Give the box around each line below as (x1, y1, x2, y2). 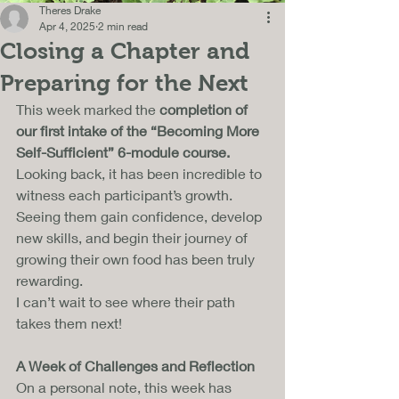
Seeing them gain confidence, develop (16, 207, 265, 224)
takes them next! (16, 313, 122, 331)
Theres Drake (39, 3, 101, 17)
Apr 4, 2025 (39, 19, 95, 33)
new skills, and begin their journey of (16, 228, 251, 246)
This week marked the (16, 100, 159, 118)
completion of (159, 100, 251, 118)
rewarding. (16, 271, 86, 289)
